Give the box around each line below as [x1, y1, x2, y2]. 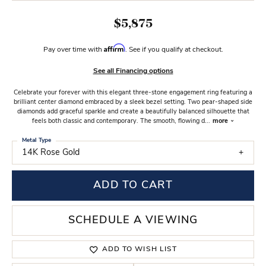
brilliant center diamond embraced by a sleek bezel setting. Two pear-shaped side [14, 99, 252, 106]
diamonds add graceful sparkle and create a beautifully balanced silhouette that [17, 109, 249, 115]
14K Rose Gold [22, 148, 80, 157]
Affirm [103, 43, 125, 52]
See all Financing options [93, 68, 173, 75]
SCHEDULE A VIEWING [68, 214, 198, 226]
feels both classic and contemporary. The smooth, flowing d [31, 118, 205, 125]
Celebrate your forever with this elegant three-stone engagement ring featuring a [14, 90, 252, 96]
